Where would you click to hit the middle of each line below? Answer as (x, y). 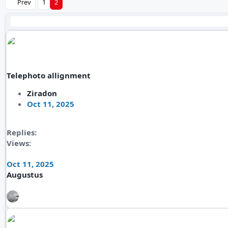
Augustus (25, 175)
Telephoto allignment (49, 75)
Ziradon (42, 93)
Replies (21, 132)
